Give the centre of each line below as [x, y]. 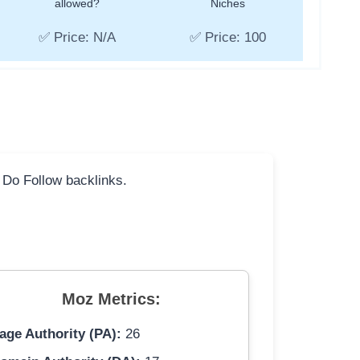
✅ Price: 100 [227, 38]
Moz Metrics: [112, 299]
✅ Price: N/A [77, 38]
